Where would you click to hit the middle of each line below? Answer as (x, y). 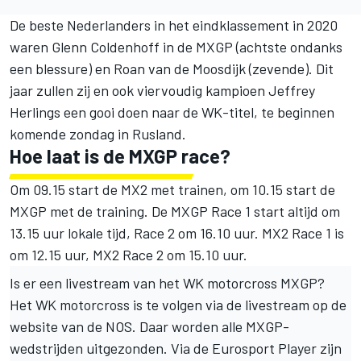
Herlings (35, 112)
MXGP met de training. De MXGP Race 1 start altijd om (175, 211)
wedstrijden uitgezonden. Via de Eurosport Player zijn (176, 348)
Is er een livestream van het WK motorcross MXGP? (167, 282)
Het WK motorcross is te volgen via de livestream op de (178, 304)
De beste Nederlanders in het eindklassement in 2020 (174, 25)
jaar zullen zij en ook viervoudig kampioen (139, 90)
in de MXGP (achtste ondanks (251, 46)
